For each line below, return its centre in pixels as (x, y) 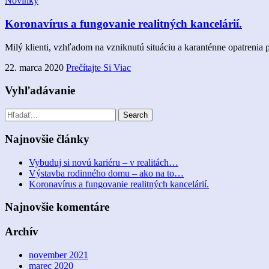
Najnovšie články (47, 139)
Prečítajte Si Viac (98, 67)
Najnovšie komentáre (57, 207)
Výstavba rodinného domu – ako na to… (106, 173)
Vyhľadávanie (40, 91)
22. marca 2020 (34, 67)
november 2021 (59, 255)
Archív (22, 232)
